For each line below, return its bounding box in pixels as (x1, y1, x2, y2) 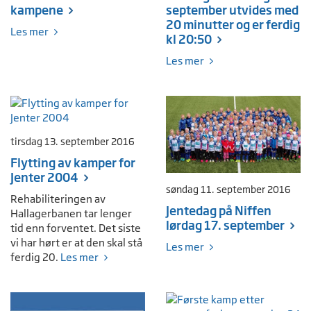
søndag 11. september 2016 (166, 184, 291, 196)
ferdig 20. (10, 251, 60, 264)
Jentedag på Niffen (166, 203, 271, 219)
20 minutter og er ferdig (166, 17, 300, 33)
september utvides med (166, 3, 299, 18)
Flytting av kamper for (10, 155, 135, 171)
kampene (10, 3, 63, 18)
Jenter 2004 (10, 170, 78, 185)
